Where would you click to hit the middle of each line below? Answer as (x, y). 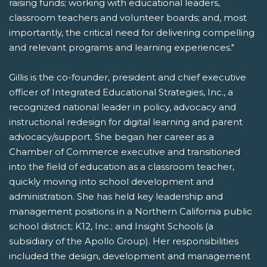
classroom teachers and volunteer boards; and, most (128, 18)
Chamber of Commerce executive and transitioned (125, 152)
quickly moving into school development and (111, 182)
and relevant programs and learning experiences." (122, 48)
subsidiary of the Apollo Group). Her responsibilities (124, 241)
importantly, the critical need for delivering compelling (132, 33)
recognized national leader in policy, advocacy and (122, 107)
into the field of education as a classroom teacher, (122, 167)
